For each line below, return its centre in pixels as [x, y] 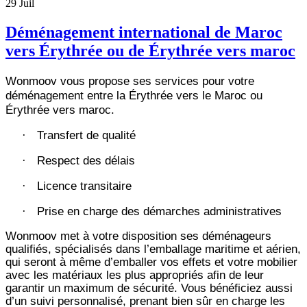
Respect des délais [86, 160]
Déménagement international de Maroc [144, 32]
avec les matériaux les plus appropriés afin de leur [135, 274]
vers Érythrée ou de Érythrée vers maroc [150, 50]
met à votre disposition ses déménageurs [166, 235]
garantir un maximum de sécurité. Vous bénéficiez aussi [149, 287]
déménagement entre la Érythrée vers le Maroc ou [134, 95]
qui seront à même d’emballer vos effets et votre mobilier [151, 261]
